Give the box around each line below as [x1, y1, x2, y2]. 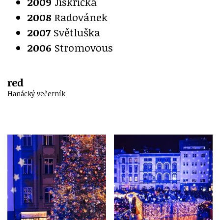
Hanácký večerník [7, 88, 65, 98]
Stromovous [52, 40, 113, 55]
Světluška [51, 25, 100, 39]
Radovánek [52, 9, 108, 24]
